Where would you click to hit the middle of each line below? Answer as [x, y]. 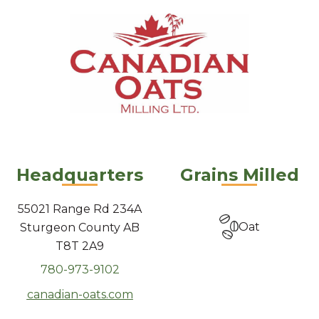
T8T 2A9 [80, 246]
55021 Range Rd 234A [80, 209]
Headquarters [80, 174]
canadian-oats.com [80, 295]
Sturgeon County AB [80, 228]
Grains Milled [239, 174]
